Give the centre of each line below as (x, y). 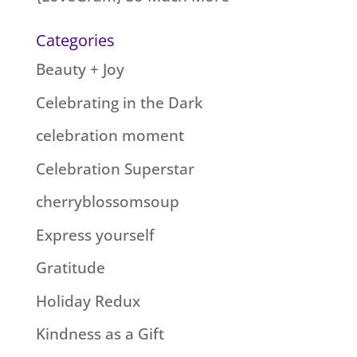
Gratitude (70, 268)
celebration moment (110, 136)
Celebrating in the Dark (119, 102)
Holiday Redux (88, 301)
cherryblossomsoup (107, 202)
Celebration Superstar (115, 169)
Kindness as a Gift (100, 334)
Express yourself (95, 235)
